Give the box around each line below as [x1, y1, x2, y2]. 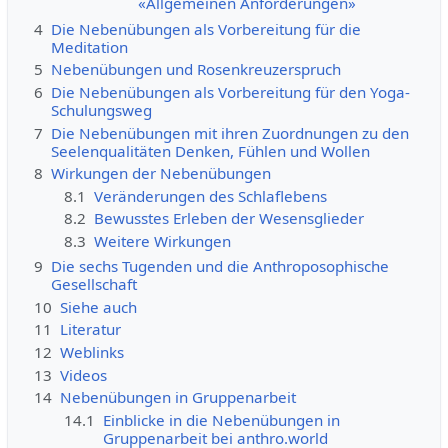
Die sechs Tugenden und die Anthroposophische [50, 256, 389, 277]
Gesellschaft [50, 274, 137, 295]
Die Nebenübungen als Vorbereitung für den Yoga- [50, 82, 410, 102]
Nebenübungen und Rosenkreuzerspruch [50, 59, 341, 80]
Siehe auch [59, 296, 137, 317]
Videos [59, 364, 107, 385]
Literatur [59, 319, 121, 340]
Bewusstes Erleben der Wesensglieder [94, 208, 365, 229]
